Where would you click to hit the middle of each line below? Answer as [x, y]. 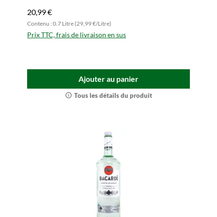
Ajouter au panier [108, 79]
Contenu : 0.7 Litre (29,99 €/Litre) [69, 23]
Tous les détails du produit [113, 95]
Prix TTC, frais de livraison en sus [77, 35]
